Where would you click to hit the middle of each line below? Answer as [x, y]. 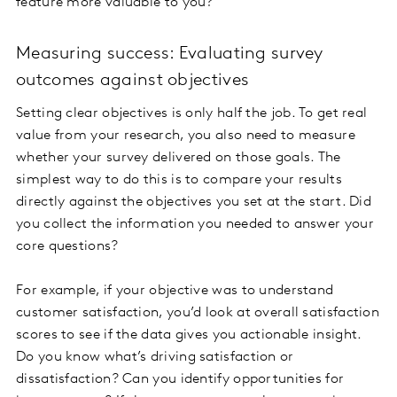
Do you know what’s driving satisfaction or [155, 358]
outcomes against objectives [133, 81]
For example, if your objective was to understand [175, 291]
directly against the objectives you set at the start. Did [194, 202]
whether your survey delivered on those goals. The [179, 158]
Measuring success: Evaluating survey [170, 54]
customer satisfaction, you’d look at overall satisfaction [198, 313]
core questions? [67, 247]
